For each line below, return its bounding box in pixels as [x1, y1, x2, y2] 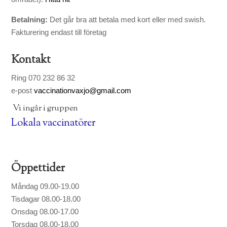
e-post [11, 86, 34, 95]
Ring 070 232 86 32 [11, 73, 75, 82]
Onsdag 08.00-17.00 [11, 207, 79, 216]
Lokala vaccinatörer [11, 116, 96, 131]
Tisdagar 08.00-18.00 [11, 194, 81, 203]
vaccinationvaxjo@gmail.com [34, 86, 134, 95]
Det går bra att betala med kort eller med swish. [48, 15, 206, 24]
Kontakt [11, 52, 51, 68]
